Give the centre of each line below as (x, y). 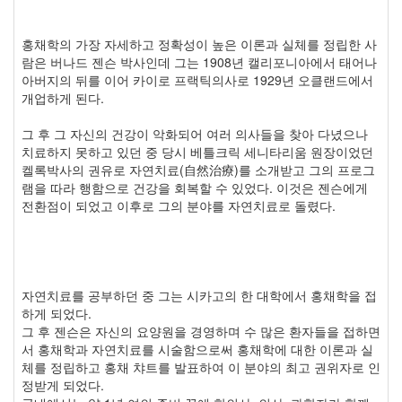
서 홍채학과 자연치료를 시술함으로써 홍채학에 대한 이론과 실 (197, 349)
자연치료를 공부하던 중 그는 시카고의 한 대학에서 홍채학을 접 (199, 295)
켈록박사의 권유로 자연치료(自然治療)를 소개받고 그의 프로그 (198, 170)
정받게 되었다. (63, 385)
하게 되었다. (57, 313)
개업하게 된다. (63, 98)
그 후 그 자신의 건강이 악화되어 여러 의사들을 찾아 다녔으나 (195, 134)
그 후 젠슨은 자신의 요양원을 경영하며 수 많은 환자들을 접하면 (201, 331)
